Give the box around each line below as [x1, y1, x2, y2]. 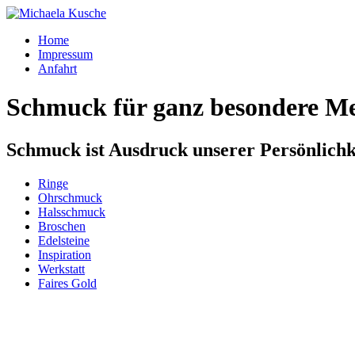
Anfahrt [38, 62, 77, 75]
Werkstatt [38, 261, 85, 276]
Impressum [38, 48, 93, 61]
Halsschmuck [38, 204, 105, 219]
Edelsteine [38, 233, 90, 247]
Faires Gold [38, 276, 97, 290]
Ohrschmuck [38, 190, 102, 204]
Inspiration [38, 247, 91, 261]
